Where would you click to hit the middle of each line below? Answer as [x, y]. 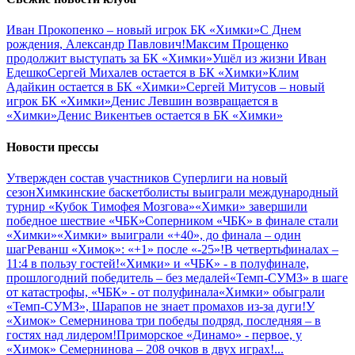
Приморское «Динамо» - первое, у [209, 334]
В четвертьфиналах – [281, 249]
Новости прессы [53, 147]
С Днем [281, 30]
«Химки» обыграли [272, 292]
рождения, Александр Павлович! [96, 44]
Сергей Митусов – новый [256, 87]
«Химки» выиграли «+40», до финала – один [179, 235]
